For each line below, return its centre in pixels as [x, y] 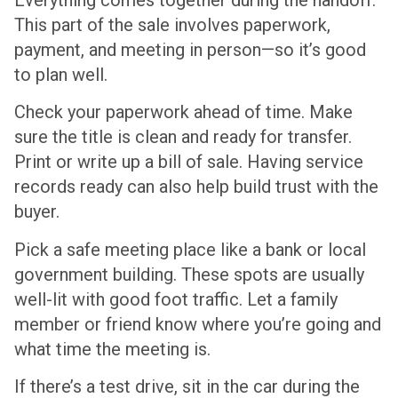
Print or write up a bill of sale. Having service [189, 162]
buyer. [37, 212]
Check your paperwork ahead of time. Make [183, 112]
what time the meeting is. [112, 349]
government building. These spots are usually [189, 274]
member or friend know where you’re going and [198, 324]
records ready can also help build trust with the [196, 187]
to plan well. [61, 74]
